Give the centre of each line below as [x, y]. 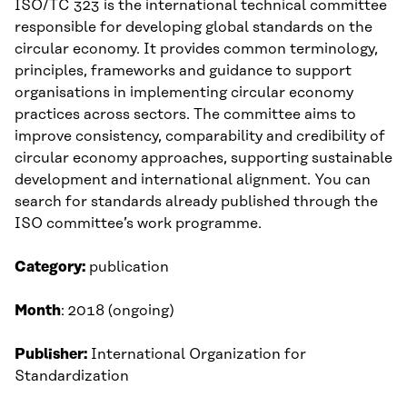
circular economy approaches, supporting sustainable [203, 159]
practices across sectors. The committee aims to [185, 115]
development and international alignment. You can [193, 180]
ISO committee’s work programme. [138, 224]
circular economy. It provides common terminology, [196, 50]
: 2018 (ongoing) [117, 311]
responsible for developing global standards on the [194, 28]
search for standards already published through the [196, 202]
